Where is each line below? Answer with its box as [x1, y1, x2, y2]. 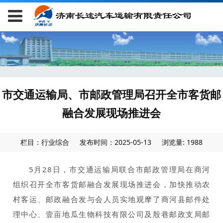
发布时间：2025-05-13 [80, 137, 151, 147]
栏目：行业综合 [20, 137, 70, 147]
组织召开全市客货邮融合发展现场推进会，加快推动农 [12, 179, 211, 189]
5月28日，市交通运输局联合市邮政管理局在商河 [28, 164, 211, 174]
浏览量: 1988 [161, 137, 203, 147]
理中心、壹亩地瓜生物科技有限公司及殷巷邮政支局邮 [12, 209, 211, 219]
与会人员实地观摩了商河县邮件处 [87, 194, 211, 204]
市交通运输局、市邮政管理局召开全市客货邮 [2, 87, 221, 102]
